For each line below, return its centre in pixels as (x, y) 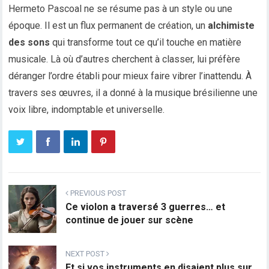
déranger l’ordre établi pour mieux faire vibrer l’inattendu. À (130, 76)
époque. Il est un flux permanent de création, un (108, 26)
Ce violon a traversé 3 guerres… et (146, 207)
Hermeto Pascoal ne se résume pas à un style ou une (121, 9)
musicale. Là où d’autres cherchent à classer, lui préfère (125, 59)
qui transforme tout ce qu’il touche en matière (146, 43)
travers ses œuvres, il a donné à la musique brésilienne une (133, 93)
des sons (29, 43)
